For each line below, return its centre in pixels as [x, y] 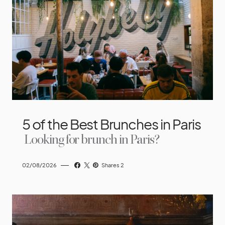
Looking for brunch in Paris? [92, 140]
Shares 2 [113, 165]
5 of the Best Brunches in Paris [111, 124]
